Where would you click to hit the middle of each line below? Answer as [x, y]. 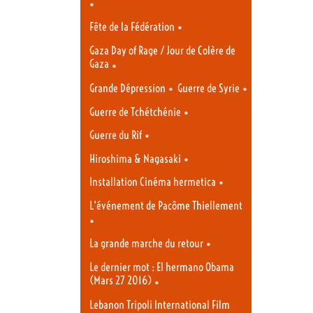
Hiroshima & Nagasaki [135, 159]
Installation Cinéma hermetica [153, 182]
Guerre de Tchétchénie [135, 112]
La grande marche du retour [146, 244]
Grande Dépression [128, 89]
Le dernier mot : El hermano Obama [162, 267]
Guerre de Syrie [209, 89]
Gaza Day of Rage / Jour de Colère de [162, 50]
